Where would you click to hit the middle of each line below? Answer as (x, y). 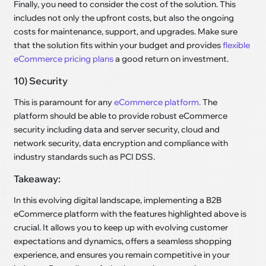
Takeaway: (37, 179)
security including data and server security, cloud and (117, 130)
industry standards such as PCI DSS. (85, 157)
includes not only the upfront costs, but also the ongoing (124, 18)
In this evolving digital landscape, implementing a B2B (118, 200)
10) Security (41, 81)
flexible (237, 45)
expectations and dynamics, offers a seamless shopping (123, 241)
